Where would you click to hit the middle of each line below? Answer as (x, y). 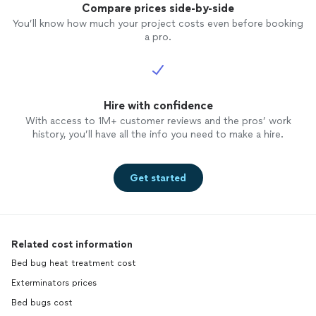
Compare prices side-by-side (158, 8)
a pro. (158, 37)
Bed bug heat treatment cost (74, 263)
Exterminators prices (54, 283)
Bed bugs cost (42, 303)
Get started (158, 178)
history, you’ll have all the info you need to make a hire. (158, 135)
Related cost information (72, 245)
